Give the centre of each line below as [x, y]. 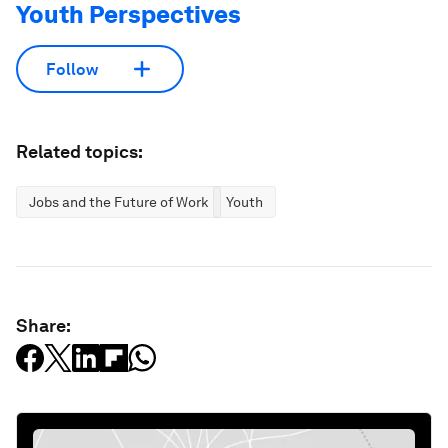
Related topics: [79, 152]
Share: [43, 326]
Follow [72, 69]
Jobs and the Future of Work [118, 202]
